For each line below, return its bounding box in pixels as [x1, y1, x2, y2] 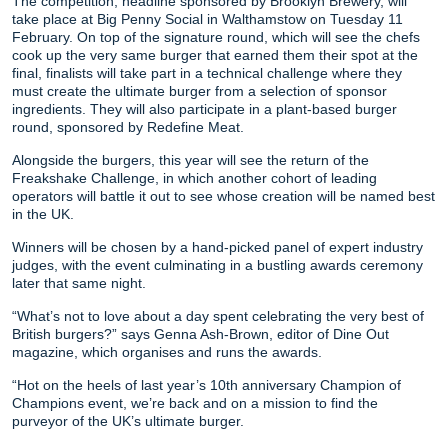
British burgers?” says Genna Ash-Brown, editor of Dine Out [12, 325, 389, 342]
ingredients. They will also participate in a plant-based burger [12, 100, 397, 117]
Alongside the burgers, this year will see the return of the [12, 151, 369, 168]
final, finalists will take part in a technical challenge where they [12, 64, 402, 81]
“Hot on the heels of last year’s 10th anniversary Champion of [12, 376, 401, 393]
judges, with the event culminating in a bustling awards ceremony [12, 256, 423, 273]
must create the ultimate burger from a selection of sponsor [12, 82, 387, 99]
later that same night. [12, 274, 146, 291]
